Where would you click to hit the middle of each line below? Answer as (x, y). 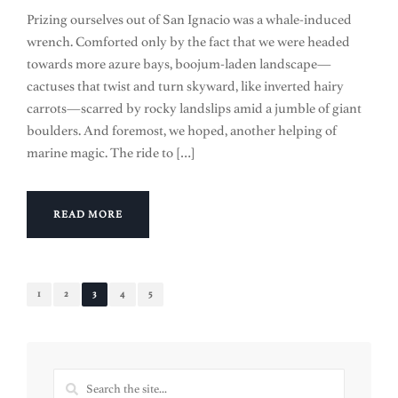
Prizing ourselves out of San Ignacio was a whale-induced (189, 19)
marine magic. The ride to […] (111, 152)
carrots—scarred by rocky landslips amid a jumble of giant (194, 108)
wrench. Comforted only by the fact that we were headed (188, 41)
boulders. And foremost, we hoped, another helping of (182, 130)
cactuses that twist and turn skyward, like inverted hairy (185, 86)
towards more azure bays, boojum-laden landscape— (179, 64)
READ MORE (88, 214)
